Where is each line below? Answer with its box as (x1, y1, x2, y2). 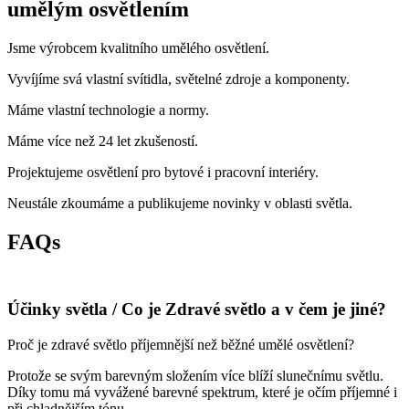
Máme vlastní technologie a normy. (7, 102, 209, 119)
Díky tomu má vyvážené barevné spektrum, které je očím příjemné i (7, 383, 397, 400)
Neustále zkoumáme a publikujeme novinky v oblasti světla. (7, 195, 352, 212)
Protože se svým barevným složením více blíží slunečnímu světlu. (7, 367, 383, 383)
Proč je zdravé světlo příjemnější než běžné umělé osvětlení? (7, 336, 354, 352)
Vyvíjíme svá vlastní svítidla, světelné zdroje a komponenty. (7, 71, 350, 88)
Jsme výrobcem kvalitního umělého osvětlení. (7, 40, 269, 57)
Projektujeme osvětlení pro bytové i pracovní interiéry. (7, 164, 319, 181)
